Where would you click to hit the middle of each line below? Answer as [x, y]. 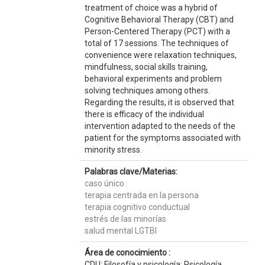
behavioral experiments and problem [153, 79]
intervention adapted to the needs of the [160, 126]
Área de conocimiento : [127, 253]
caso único [104, 183]
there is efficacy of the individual [144, 114]
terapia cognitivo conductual [137, 207]
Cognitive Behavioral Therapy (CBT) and [159, 20]
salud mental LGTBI [120, 231]
